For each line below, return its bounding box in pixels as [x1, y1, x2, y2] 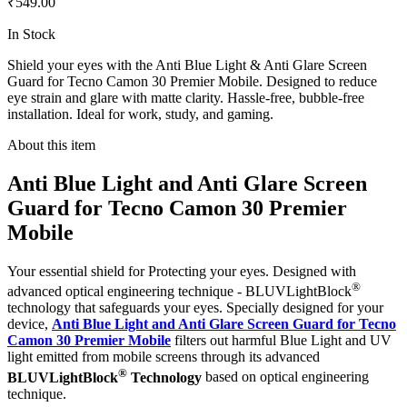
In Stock [7, 26, 55, 43]
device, [7, 316, 52, 333]
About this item [7, 137, 95, 154]
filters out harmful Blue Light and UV [174, 333, 392, 349]
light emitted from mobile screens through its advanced [7, 349, 320, 365]
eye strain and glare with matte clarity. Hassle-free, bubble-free [7, 90, 364, 106]
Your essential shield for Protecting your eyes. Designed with [7, 263, 356, 279]
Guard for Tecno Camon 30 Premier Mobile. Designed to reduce [7, 74, 377, 90]
